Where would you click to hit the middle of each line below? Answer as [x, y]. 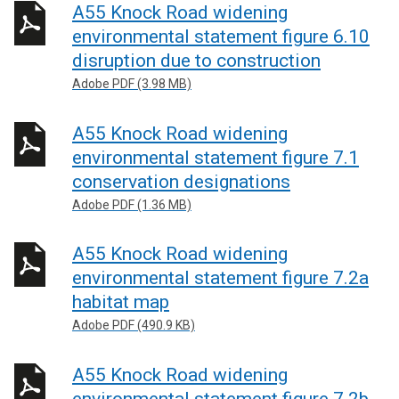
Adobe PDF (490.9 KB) [134, 325]
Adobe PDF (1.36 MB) [132, 204]
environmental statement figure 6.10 [221, 37]
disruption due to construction [196, 61]
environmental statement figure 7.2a [220, 278]
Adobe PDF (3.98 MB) [132, 84]
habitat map [121, 302]
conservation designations [181, 181]
